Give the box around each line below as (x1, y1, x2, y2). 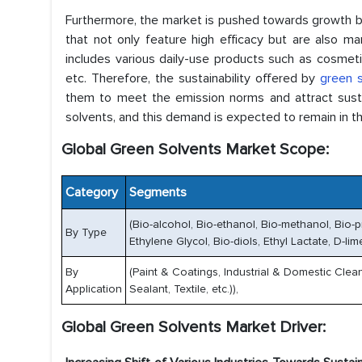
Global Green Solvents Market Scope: (61, 140, 329, 159)
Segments (126, 184, 187, 200)
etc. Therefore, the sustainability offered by (65, 70, 321, 86)
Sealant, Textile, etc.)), (129, 282, 238, 296)
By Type (65, 225, 107, 239)
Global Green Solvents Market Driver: (61, 318, 326, 337)
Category (62, 184, 118, 200)
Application (65, 282, 122, 296)
